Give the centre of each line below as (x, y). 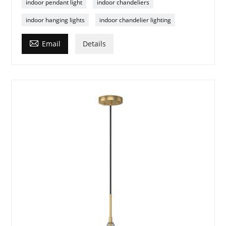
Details (95, 44)
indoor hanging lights (55, 20)
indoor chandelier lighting (135, 20)
